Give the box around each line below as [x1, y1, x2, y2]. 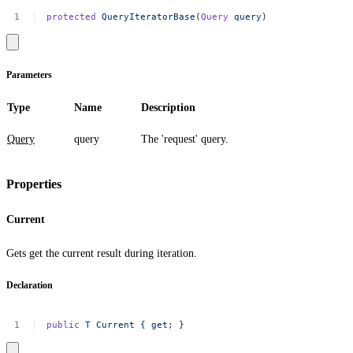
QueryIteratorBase [102, 10, 196, 22]
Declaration [6, 280, 53, 291]
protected [46, 10, 97, 22]
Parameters [6, 69, 52, 80]
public [46, 318, 80, 330]
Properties [6, 176, 61, 192]
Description [141, 101, 195, 113]
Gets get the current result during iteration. [6, 247, 197, 259]
